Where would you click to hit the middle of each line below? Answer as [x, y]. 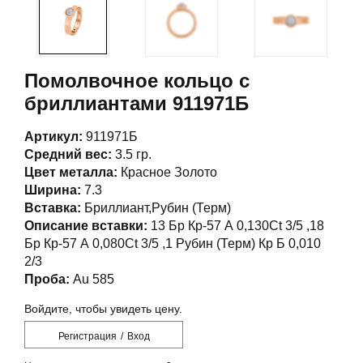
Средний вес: [68, 155]
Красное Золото [167, 173]
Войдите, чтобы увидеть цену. [103, 309]
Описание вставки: [86, 226]
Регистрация [87, 337]
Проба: [47, 280]
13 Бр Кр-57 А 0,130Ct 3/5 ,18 [236, 226]
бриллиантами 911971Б [137, 104]
